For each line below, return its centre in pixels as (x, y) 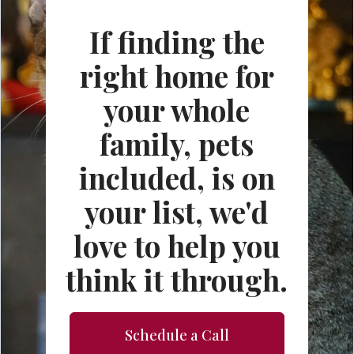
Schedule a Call (177, 335)
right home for (177, 75)
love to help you (177, 245)
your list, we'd (177, 211)
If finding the (177, 41)
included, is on (177, 177)
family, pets (177, 143)
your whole (177, 109)
